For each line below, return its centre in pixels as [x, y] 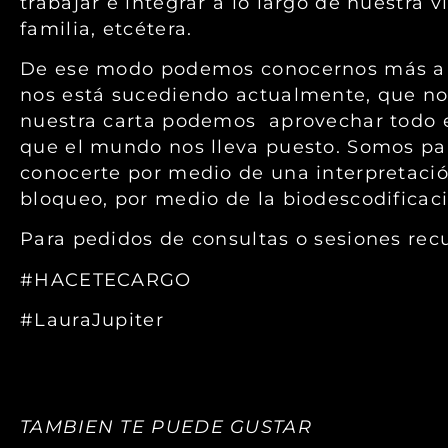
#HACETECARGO [106, 279]
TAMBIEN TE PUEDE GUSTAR [166, 426]
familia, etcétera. [106, 28]
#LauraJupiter [92, 320]
